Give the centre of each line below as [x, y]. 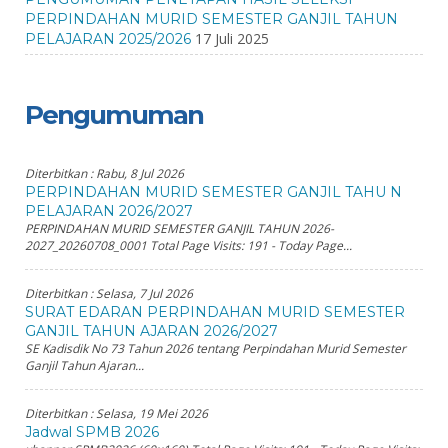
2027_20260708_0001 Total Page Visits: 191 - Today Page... [188, 245]
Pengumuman [114, 115]
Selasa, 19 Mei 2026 [152, 413]
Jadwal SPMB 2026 [92, 432]
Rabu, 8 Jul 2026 [140, 173]
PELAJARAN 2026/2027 [109, 211]
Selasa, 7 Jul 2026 [144, 293]
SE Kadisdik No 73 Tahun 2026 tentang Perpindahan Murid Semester [215, 348]
